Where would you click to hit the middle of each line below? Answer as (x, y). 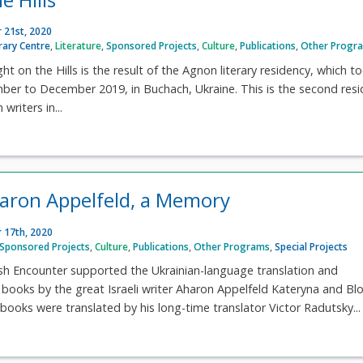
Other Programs (232, 246)
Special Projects (312, 246)
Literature (79, 46)
